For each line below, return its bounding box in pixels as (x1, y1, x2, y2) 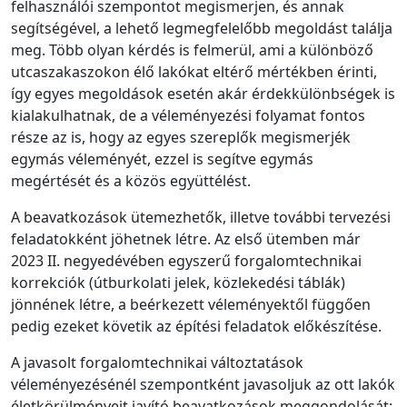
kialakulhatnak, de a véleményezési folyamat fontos (11, 104, 365, 125)
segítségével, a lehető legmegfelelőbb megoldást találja (11, 17, 392, 38)
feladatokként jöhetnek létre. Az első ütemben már (11, 228, 361, 249)
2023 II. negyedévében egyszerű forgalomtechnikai (11, 250, 362, 271)
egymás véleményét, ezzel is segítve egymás (11, 148, 313, 169)
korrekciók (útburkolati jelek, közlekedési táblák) (11, 272, 345, 293)
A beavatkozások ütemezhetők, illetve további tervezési (11, 206, 391, 227)
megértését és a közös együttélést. (11, 170, 251, 191)
